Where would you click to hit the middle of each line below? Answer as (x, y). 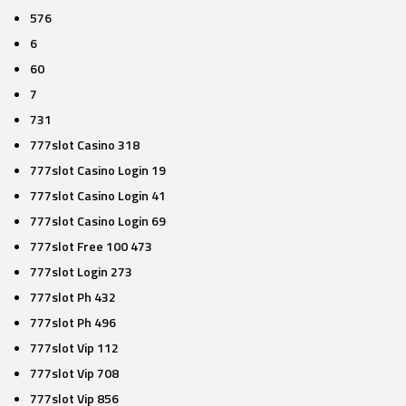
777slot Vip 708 (74, 373)
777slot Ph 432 (72, 297)
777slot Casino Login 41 (97, 195)
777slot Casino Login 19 (97, 170)
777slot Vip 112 (74, 348)
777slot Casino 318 (84, 145)
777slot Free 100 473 (91, 246)
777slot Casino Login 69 (97, 221)
